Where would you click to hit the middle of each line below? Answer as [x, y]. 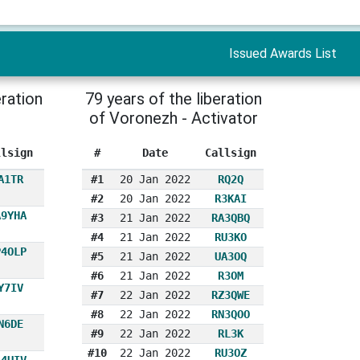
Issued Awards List [283, 53]
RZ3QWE [231, 295]
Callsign [231, 152]
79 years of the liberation [173, 98]
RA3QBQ [231, 217]
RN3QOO [231, 314]
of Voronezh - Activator [173, 118]
